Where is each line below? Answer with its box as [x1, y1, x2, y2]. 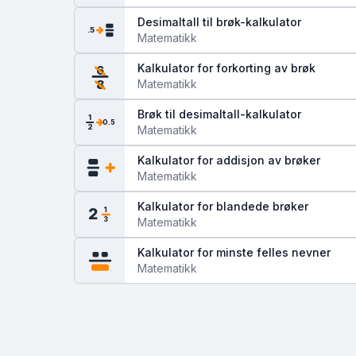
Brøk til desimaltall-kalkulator [137, 107, 301, 121]
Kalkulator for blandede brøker [137, 199, 308, 213]
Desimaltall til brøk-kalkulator [137, 15, 301, 29]
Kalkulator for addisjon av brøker [137, 153, 320, 167]
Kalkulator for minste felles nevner [137, 246, 331, 259]
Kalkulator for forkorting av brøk [137, 61, 315, 75]
